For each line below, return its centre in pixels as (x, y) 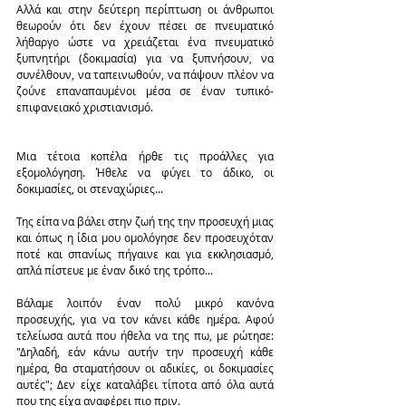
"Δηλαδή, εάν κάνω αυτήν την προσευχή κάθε (145, 352)
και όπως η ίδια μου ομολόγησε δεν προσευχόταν (145, 238)
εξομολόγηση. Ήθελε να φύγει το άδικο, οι (145, 173)
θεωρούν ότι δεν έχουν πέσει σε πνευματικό (145, 26)
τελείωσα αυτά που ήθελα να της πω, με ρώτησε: (145, 336)
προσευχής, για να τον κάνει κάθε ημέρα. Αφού (145, 319)
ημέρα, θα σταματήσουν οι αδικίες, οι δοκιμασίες (145, 368)
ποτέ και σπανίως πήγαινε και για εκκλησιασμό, (145, 254)
